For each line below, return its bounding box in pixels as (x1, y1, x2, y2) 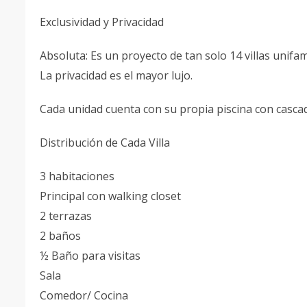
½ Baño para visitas (40, 248, 140, 263)
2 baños (40, 228, 81, 243)
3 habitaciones (40, 169, 114, 184)
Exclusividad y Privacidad (40, 14, 164, 29)
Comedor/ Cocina (40, 288, 128, 303)
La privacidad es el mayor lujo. (40, 68, 193, 83)
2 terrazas (40, 208, 92, 223)
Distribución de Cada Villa (40, 135, 170, 150)
